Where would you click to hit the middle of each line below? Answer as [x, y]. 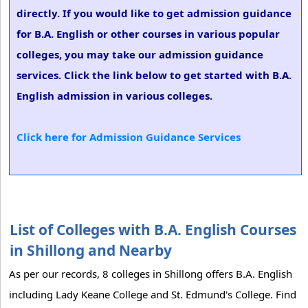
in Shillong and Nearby [91, 250]
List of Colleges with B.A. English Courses [153, 230]
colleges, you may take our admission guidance [140, 54]
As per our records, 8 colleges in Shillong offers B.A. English [151, 274]
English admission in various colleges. [114, 96]
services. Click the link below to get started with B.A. [154, 75]
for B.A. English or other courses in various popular [148, 34]
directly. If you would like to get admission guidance [154, 13]
